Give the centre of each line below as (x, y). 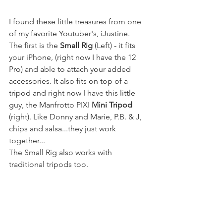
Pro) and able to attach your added (71, 69)
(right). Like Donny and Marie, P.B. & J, (76, 117)
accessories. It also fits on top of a (69, 81)
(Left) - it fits (115, 46)
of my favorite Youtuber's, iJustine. (70, 34)
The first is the (34, 46)
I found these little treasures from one (76, 22)
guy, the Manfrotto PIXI (50, 105)
